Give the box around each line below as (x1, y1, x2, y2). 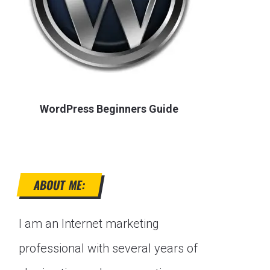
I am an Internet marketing (19, 216, 159, 231)
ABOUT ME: (32, 176, 87, 193)
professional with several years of (19, 241, 198, 256)
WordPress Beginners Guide (40, 102, 178, 115)
